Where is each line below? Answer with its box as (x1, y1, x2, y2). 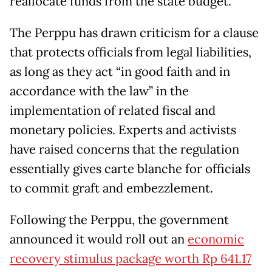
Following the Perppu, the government (10, 212, 229, 228)
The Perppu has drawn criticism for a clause (10, 25, 259, 41)
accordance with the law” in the (10, 83, 189, 100)
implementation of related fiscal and (10, 103, 216, 119)
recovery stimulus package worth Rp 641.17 (10, 251, 251, 267)
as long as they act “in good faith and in (10, 64, 230, 80)
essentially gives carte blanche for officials (10, 161, 250, 177)
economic (188, 231, 244, 248)
